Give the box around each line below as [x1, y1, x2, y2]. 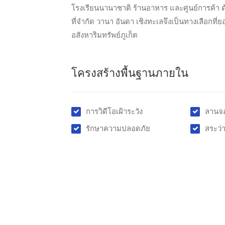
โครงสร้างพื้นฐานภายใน [71, 67, 188, 80]
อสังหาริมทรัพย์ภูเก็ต [71, 31, 138, 40]
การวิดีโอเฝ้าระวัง [86, 107, 143, 117]
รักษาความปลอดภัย [86, 124, 150, 134]
